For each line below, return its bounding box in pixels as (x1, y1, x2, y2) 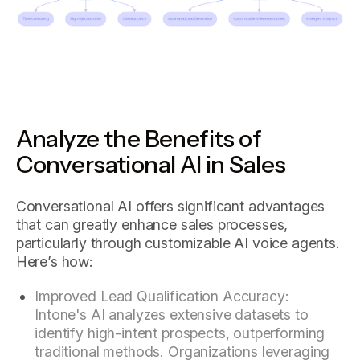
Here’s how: (15, 253, 93, 271)
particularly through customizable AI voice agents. (15, 235, 340, 252)
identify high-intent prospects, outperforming (35, 324, 325, 342)
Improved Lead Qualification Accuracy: (35, 287, 289, 305)
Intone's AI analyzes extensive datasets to (35, 305, 309, 323)
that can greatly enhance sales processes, (15, 216, 288, 234)
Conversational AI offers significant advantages (15, 198, 325, 215)
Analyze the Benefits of (15, 124, 262, 153)
